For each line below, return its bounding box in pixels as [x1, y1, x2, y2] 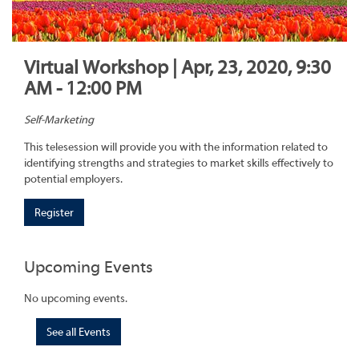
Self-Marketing [24, 114, 94, 127]
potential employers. [24, 173, 123, 187]
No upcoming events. [24, 292, 127, 305]
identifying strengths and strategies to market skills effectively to [24, 157, 333, 171]
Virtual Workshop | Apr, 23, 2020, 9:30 [24, 57, 331, 79]
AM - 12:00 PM [24, 78, 142, 99]
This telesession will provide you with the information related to [24, 141, 328, 155]
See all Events [46, 325, 111, 339]
